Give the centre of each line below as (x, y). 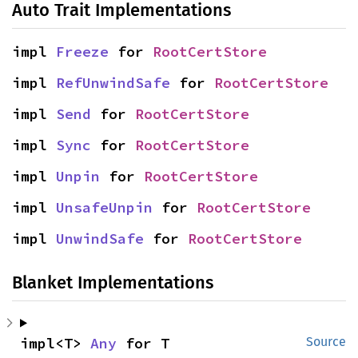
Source (326, 341)
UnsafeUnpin (104, 207)
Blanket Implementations (113, 282)
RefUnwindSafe (113, 82)
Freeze (82, 51)
